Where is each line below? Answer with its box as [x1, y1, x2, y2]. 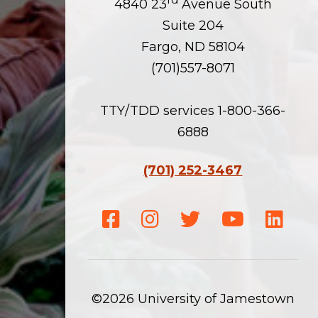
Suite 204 [162, 17, 224, 33]
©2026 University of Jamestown [91, 290, 295, 307]
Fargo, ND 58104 [141, 38, 245, 55]
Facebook [102, 209, 185, 230]
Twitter [180, 209, 242, 230]
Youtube [221, 209, 294, 230]
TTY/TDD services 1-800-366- [100, 102, 286, 119]
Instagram [141, 209, 229, 230]
